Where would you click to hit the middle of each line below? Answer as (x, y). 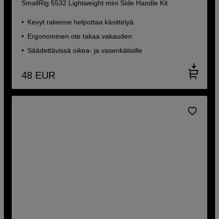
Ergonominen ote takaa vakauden (80, 36)
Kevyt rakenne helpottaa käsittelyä (81, 22)
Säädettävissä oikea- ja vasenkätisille (85, 51)
